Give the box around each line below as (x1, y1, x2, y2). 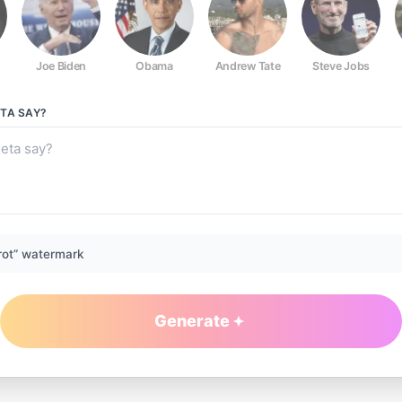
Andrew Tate (214, 59, 281, 73)
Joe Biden (35, 59, 87, 73)
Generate (154, 311, 230, 330)
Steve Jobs (312, 59, 370, 73)
